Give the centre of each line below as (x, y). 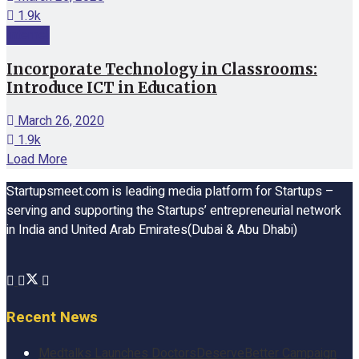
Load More (37, 160)
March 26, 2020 (59, 121)
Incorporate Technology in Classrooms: (162, 69)
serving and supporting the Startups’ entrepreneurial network (174, 211)
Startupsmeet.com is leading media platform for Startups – (170, 192)
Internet (28, 35)
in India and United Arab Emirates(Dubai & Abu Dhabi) (152, 230)
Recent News (52, 318)
